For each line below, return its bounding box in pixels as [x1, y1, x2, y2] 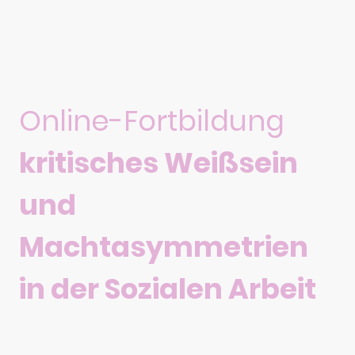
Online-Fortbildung [19, 101, 284, 141]
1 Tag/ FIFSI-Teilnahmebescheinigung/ [19, 326, 315, 349]
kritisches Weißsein [19, 143, 298, 183]
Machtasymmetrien [19, 227, 308, 267]
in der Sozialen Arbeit [19, 269, 316, 309]
